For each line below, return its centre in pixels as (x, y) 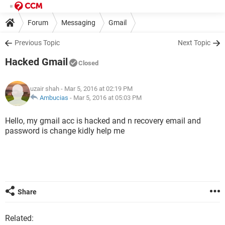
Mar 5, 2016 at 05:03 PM (107, 98)
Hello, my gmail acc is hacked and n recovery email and (103, 121)
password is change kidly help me (65, 131)
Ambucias (54, 98)
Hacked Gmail (36, 62)
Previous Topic (37, 43)
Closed (88, 63)
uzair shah (45, 89)
